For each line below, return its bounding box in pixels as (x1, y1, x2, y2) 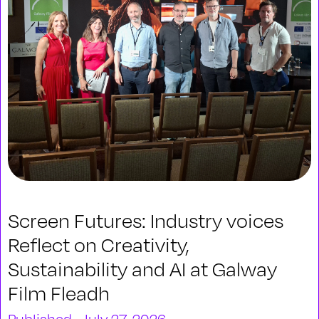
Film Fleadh (8, 281, 110, 305)
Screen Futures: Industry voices (8, 208, 283, 232)
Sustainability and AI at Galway (8, 256, 277, 281)
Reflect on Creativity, (8, 232, 189, 256)
